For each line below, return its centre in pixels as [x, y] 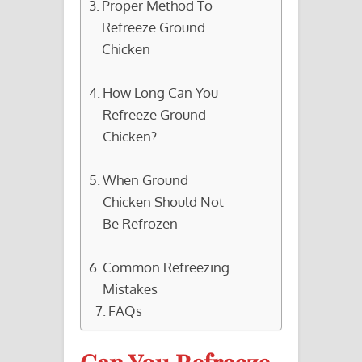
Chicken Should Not [164, 201]
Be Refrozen [141, 223]
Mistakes [130, 288]
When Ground [146, 179]
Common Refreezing [166, 266]
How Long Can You [161, 92]
